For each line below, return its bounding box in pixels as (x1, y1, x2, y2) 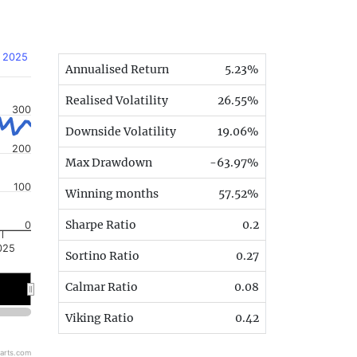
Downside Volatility (65, 124, 176, 139)
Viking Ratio (65, 310, 134, 325)
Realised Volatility (65, 92, 168, 108)
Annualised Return (65, 61, 169, 76)
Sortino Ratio (65, 248, 139, 263)
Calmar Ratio (65, 279, 138, 294)
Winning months (65, 186, 159, 201)
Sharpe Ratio (65, 217, 136, 232)
